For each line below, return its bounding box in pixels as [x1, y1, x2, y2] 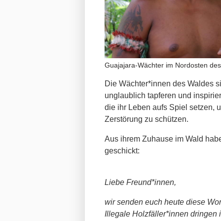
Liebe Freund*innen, [105, 178, 176, 186]
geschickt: [105, 146, 140, 155]
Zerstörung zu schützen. [105, 114, 188, 123]
